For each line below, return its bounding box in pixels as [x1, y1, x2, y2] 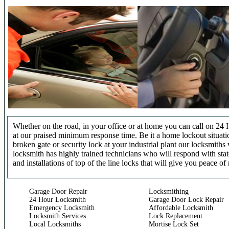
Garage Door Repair [29, 188, 87, 195]
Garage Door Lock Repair [149, 196, 224, 203]
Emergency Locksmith [29, 204, 95, 212]
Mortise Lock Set [149, 220, 199, 228]
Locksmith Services [29, 212, 86, 220]
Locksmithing [149, 188, 189, 195]
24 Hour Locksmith [29, 196, 86, 203]
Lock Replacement [149, 212, 202, 220]
